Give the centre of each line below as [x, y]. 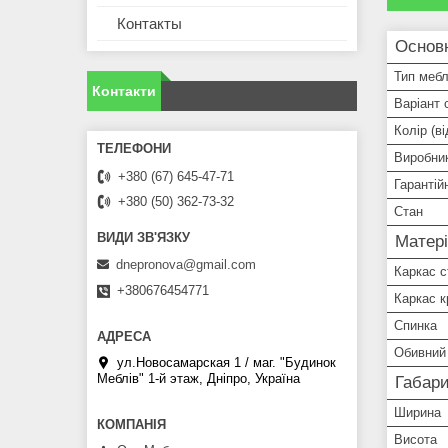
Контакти [124, 91]
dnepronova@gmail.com [186, 264]
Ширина [417, 413]
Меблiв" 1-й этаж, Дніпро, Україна [198, 378]
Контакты [149, 24]
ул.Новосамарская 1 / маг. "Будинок [226, 362]
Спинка [415, 326]
